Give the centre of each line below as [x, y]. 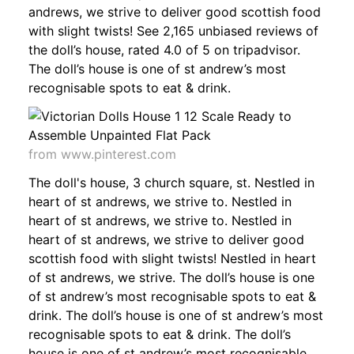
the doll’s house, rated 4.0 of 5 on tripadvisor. [164, 49]
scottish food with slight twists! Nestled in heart [172, 258]
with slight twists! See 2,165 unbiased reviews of [173, 30]
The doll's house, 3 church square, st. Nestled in [171, 182]
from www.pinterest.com [102, 154]
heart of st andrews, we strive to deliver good [166, 239]
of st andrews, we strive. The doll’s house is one [171, 277]
